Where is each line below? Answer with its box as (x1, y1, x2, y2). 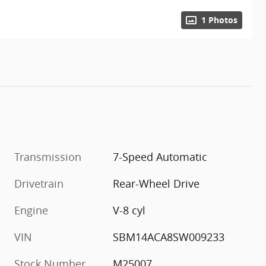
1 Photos (201, 14, 237, 26)
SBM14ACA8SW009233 (113, 229, 225, 244)
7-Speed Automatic (113, 149, 208, 164)
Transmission (14, 149, 81, 164)
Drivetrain (14, 176, 64, 191)
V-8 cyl (113, 202, 146, 217)
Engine (14, 202, 48, 217)
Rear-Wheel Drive (113, 176, 200, 191)
